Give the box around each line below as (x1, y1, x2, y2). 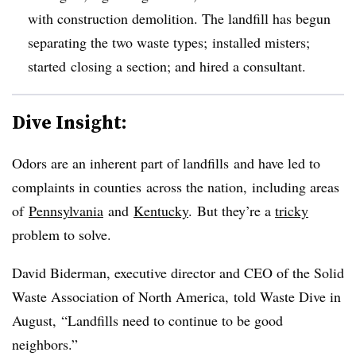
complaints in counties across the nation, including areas (12, 176, 339, 196)
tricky (275, 200, 308, 220)
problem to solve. (12, 224, 111, 244)
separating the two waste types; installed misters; (28, 32, 310, 52)
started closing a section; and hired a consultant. (28, 56, 306, 75)
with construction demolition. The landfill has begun (28, 8, 331, 28)
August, (12, 310, 61, 330)
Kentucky (133, 200, 188, 220)
